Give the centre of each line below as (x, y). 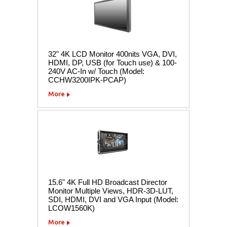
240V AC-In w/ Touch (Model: (96, 71)
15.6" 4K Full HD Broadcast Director (108, 182)
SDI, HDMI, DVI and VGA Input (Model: (113, 199)
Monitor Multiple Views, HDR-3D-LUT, (111, 191)
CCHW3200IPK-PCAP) (87, 80)
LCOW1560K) (71, 208)
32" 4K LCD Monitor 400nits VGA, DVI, (112, 54)
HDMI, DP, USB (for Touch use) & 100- (112, 62)
